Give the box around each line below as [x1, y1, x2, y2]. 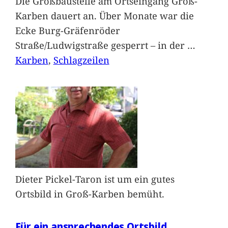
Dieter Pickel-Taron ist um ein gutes [15, 173, 175, 186]
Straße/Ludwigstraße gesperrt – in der [15, 38, 187, 51]
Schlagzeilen [53, 53, 109, 66]
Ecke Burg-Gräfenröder [15, 23, 120, 37]
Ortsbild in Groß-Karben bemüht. [15, 187, 164, 201]
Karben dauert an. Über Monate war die [15, 9, 194, 22]
